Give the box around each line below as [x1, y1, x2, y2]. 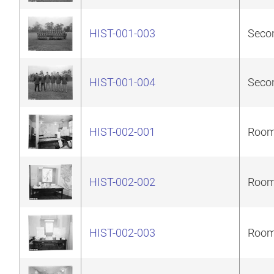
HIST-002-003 [89, 226, 155, 239]
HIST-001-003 [89, 26, 155, 40]
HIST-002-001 [89, 125, 155, 138]
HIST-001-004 [89, 75, 155, 89]
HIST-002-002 [89, 175, 155, 188]
